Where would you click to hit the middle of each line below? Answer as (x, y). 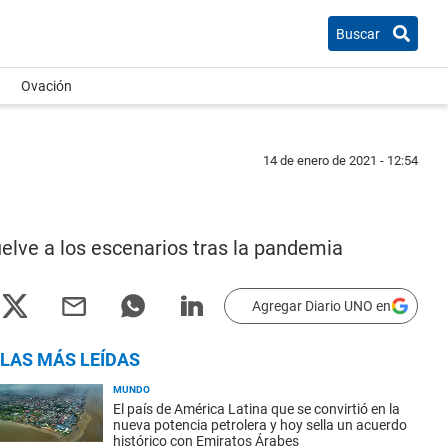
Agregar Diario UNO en (321, 306)
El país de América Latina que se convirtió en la (256, 409)
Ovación (46, 86)
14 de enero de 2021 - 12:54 (340, 160)
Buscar (358, 33)
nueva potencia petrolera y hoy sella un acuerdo (260, 425)
